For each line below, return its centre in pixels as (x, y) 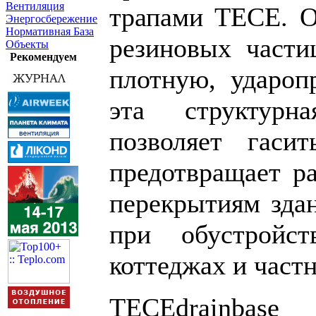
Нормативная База (50, 31)
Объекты (27, 44)
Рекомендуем (43, 57)
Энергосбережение (51, 19)
